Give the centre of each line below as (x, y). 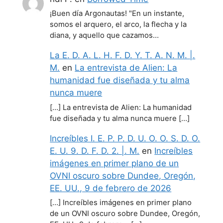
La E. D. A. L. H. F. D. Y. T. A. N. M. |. (123, 56)
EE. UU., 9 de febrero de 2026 (111, 188)
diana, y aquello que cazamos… (105, 36)
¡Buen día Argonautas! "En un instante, (117, 14)
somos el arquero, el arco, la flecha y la (118, 25)
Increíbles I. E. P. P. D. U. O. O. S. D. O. (125, 138)
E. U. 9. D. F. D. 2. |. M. (95, 151)
